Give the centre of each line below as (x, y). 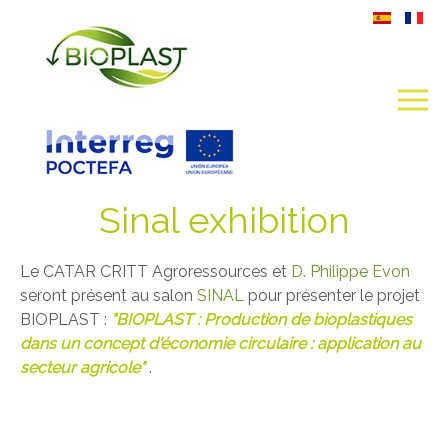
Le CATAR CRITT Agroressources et (155, 271)
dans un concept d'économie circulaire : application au (220, 343)
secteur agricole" (82, 367)
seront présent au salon (108, 295)
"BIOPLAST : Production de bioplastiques (261, 319)
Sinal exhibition (224, 220)
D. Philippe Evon (350, 271)
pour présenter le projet (332, 295)
